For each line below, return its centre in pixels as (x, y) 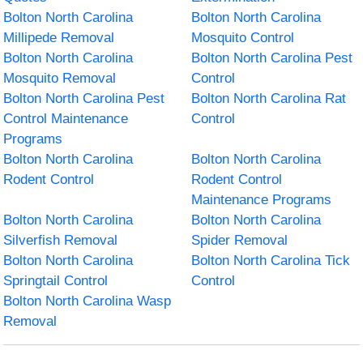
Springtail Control (56, 280)
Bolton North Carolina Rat (269, 98)
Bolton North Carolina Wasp (88, 301)
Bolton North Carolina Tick (271, 260)
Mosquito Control (243, 37)
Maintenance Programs (261, 199)
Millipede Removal (59, 37)
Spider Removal (239, 240)
